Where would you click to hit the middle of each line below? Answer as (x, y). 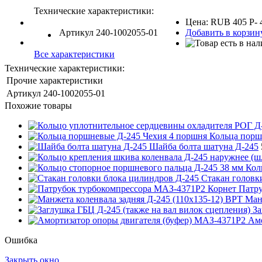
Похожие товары (38, 106)
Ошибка (21, 240)
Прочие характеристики (55, 81)
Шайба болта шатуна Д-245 (204, 147)
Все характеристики (74, 54)
